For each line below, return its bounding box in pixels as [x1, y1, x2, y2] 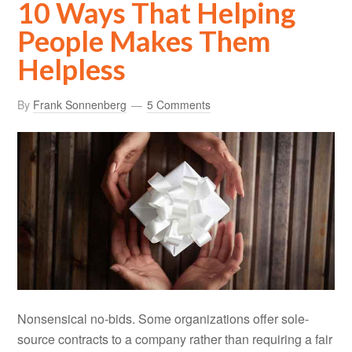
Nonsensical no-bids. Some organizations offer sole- [17, 310, 310, 328]
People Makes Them [17, 23, 271, 58]
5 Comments [147, 96, 211, 112]
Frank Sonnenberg [33, 96, 127, 112]
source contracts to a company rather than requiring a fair [17, 330, 333, 349]
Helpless [17, 51, 126, 86]
